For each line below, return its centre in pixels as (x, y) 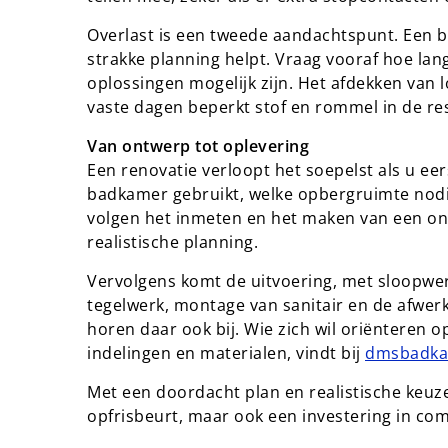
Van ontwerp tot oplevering (198, 146)
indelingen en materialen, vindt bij (226, 353)
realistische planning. (172, 242)
